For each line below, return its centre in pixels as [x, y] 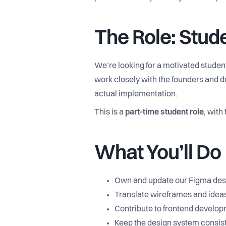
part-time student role [164, 112]
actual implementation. [136, 94]
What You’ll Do [158, 154]
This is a [110, 112]
